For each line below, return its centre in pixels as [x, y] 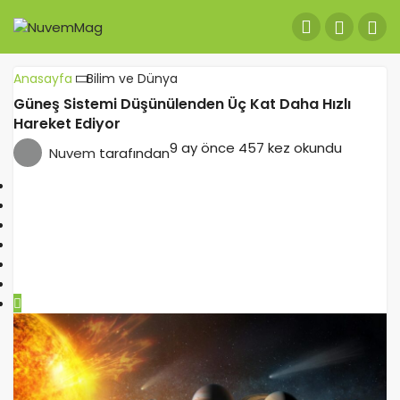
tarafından [134, 153]
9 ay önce [202, 148]
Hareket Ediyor [67, 124]
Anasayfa [43, 79]
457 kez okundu [290, 148]
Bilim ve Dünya [132, 79]
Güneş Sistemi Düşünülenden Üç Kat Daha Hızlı [182, 104]
